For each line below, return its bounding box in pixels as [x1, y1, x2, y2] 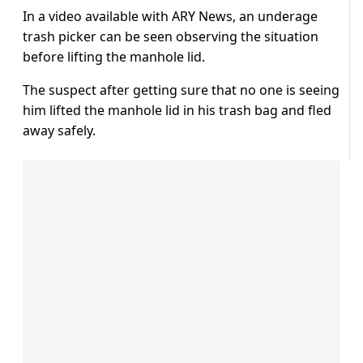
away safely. [23, 122, 96, 140]
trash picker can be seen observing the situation [23, 28, 318, 46]
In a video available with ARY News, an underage [23, 7, 318, 26]
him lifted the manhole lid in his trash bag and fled [23, 101, 331, 120]
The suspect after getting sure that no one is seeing [23, 81, 340, 100]
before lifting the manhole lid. [23, 48, 205, 66]
